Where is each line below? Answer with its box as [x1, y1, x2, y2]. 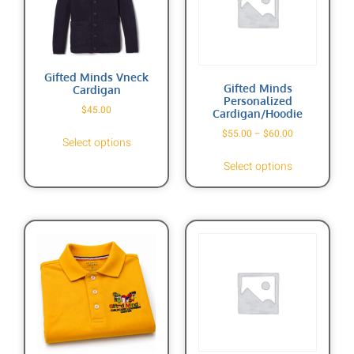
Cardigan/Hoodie [213, 106, 303, 120]
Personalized [223, 93, 292, 107]
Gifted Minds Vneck [44, 70, 149, 84]
